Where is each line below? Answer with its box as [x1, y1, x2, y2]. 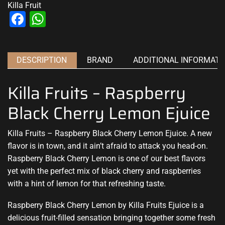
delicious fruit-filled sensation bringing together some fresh [8, 213, 215, 223]
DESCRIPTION [17, 55, 67, 65]
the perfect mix [37, 166, 90, 176]
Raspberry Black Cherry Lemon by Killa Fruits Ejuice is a [8, 200, 204, 210]
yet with [8, 166, 37, 176]
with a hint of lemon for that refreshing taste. [8, 178, 166, 188]
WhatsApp [46, 9, 120, 29]
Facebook [26, 9, 95, 29]
